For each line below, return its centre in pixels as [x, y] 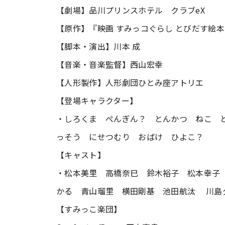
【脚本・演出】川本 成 [98, 46]
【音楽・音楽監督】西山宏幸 [115, 64]
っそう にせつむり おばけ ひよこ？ [134, 137]
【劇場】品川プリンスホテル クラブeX [131, 10]
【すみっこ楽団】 [89, 209]
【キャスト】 [81, 155]
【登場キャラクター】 [97, 100]
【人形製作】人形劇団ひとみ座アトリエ [130, 82]
